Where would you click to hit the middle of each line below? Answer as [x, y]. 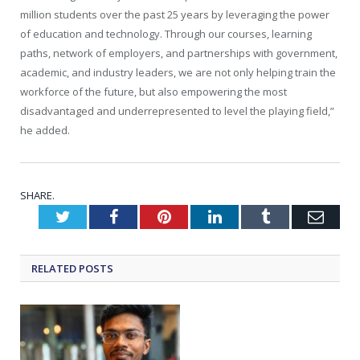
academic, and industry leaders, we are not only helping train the [178, 73]
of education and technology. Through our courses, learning [166, 34]
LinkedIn [250, 217]
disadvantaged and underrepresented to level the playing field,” [177, 111]
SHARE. [37, 196]
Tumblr [293, 217]
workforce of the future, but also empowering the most [153, 92]
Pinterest [199, 217]
